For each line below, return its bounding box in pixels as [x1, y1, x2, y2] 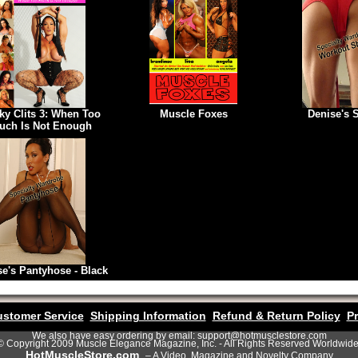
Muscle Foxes [159, 108, 228, 120]
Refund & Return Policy [212, 309, 340, 322]
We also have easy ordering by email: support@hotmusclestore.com [31, 330, 327, 341]
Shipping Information [89, 309, 206, 322]
